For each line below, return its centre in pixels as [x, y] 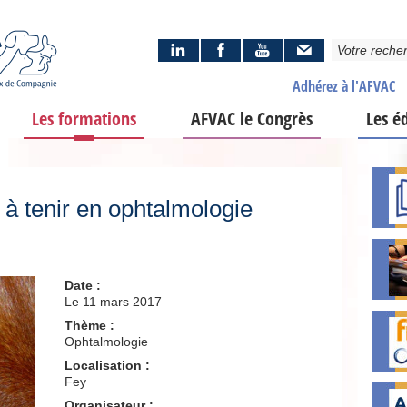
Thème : [90, 325]
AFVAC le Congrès [251, 119]
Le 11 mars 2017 [114, 302]
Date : [83, 285]
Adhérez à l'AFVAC [343, 86]
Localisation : [108, 365]
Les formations [84, 119]
